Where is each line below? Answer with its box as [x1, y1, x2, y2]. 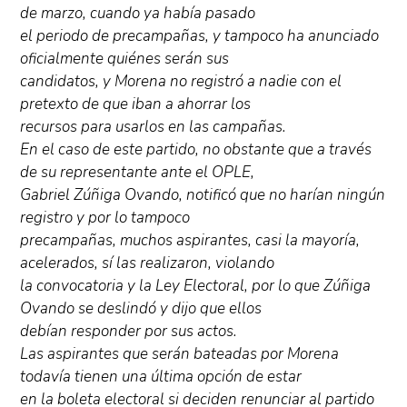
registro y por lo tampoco [20, 207, 191, 229]
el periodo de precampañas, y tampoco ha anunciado [20, 25, 380, 47]
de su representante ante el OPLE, [20, 162, 255, 184]
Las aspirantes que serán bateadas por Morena [20, 343, 340, 365]
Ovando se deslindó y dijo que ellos [20, 298, 263, 320]
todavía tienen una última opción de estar [20, 366, 303, 388]
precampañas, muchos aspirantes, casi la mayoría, [20, 230, 361, 252]
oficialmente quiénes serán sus [20, 48, 230, 70]
